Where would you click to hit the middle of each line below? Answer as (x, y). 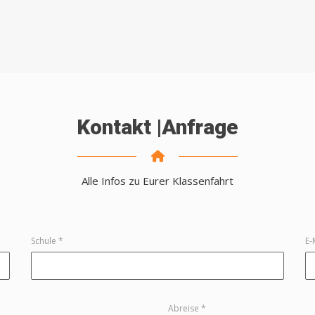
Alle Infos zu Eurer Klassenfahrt (157, 180)
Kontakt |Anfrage (157, 127)
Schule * (47, 240)
